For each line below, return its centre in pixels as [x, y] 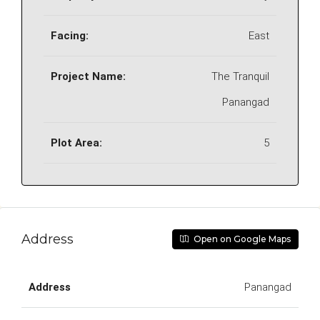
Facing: [70, 36]
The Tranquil [240, 76]
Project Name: [88, 76]
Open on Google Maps [241, 239]
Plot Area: [76, 143]
